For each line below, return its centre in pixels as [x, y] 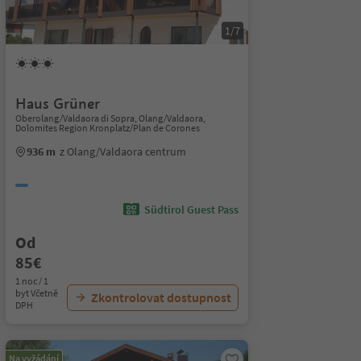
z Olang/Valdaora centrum [122, 151]
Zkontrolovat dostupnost [161, 297]
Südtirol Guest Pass [191, 210]
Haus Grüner [57, 104]
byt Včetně [36, 293]
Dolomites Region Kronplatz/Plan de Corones [107, 128]
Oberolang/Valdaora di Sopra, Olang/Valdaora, [110, 118]
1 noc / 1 [31, 281]
